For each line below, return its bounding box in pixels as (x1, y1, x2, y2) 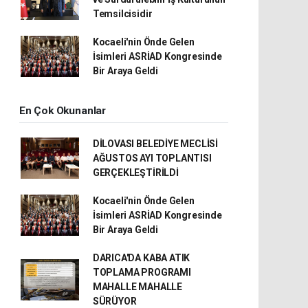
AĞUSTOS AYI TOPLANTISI (92, 152, 212, 164)
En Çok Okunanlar (19, 104, 106, 117)
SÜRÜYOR (92, 295, 137, 307)
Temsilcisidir (92, 8, 153, 19)
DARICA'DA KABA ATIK (92, 252, 190, 263)
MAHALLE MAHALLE (92, 280, 182, 292)
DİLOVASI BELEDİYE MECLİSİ (92, 137, 219, 149)
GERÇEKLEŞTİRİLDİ (92, 166, 179, 178)
